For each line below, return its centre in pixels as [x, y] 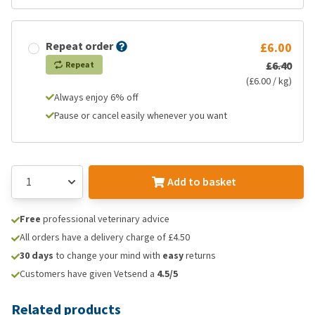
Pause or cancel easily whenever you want [141, 116]
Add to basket [201, 182]
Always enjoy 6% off [96, 97]
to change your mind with [108, 256]
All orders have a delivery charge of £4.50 [105, 237]
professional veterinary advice [105, 219]
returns [200, 256]
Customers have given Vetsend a [88, 274]
